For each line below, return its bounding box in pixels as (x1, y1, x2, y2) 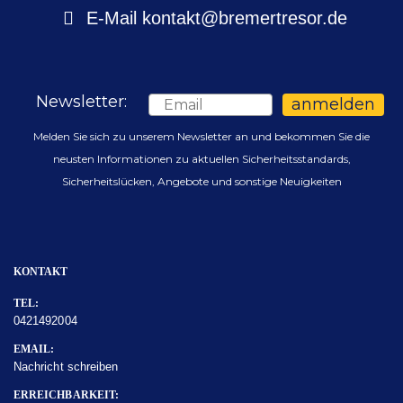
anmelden (291, 94, 375, 115)
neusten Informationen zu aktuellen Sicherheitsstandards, (52, 151, 351, 166)
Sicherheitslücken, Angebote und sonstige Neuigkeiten (61, 174, 342, 188)
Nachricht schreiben (13, 359, 119, 373)
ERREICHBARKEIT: (13, 388, 119, 401)
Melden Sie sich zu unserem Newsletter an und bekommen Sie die (33, 129, 370, 143)
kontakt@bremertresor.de (142, 7, 347, 28)
